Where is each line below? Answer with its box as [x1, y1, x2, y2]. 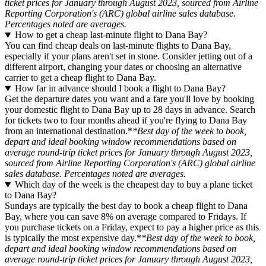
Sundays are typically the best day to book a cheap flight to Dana [5, 201, 248, 211]
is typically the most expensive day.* [5, 233, 141, 243]
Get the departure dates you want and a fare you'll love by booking [5, 94, 254, 104]
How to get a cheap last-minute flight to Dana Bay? [14, 30, 207, 40]
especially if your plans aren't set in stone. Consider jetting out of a [5, 51, 252, 62]
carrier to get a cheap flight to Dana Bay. [5, 72, 156, 83]
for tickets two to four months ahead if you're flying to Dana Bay [5, 115, 247, 126]
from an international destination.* [5, 126, 132, 137]
